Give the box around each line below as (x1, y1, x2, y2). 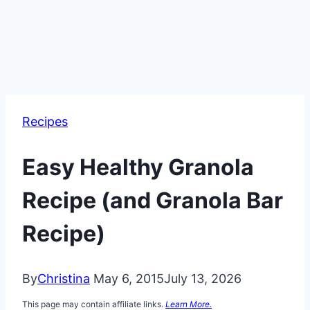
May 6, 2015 (93, 271, 164, 286)
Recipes (22, 114, 68, 129)
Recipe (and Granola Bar (22, 186, 283, 214)
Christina (37, 271, 90, 286)
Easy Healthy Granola (22, 153, 254, 181)
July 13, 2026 (164, 271, 241, 286)
